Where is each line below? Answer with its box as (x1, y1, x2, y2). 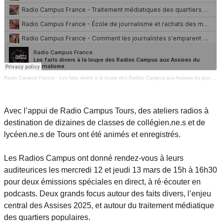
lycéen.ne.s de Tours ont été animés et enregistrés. (4, 130, 181, 139)
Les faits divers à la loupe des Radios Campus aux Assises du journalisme (59, 75, 210, 80)
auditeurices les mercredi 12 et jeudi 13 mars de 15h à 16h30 (4, 166, 217, 174)
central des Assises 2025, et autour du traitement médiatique (4, 201, 214, 210)
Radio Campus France (4, 75, 55, 80)
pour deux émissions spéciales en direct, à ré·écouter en (4, 178, 201, 186)
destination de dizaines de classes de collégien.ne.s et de (4, 118, 205, 127)
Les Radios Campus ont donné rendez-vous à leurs (4, 154, 184, 162)
